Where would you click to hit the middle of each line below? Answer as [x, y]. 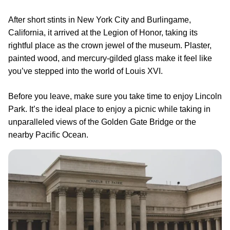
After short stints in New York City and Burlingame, [100, 20]
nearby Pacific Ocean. [48, 135]
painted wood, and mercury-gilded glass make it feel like [110, 59]
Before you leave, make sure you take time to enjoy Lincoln [115, 97]
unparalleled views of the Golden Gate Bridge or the [102, 122]
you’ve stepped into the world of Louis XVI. [85, 71]
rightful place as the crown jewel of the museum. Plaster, [110, 46]
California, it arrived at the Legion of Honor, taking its [103, 33]
